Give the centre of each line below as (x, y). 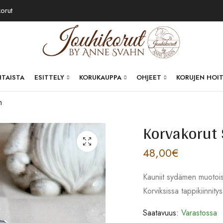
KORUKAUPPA (101, 77)
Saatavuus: (161, 213)
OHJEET (149, 77)
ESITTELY (50, 77)
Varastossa (198, 213)
